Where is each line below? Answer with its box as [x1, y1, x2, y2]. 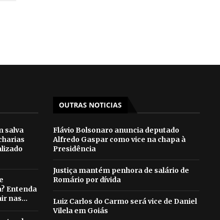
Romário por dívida [53, 175, 121, 185]
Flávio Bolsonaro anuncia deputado [53, 126, 179, 135]
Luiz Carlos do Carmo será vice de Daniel [53, 197, 197, 206]
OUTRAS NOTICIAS [58, 100, 122, 110]
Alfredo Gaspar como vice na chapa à [53, 135, 186, 144]
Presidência [53, 144, 96, 154]
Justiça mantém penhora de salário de [53, 166, 189, 175]
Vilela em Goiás [53, 206, 108, 216]
